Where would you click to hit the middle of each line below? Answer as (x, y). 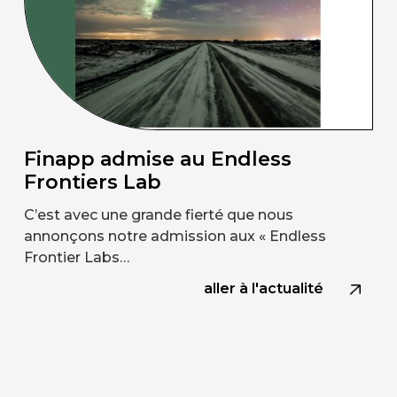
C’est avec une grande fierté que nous (158, 215)
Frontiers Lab (92, 183)
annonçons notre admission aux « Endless (175, 237)
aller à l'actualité (264, 289)
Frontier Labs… (76, 258)
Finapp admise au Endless (157, 160)
